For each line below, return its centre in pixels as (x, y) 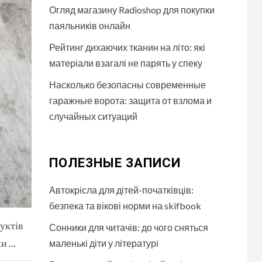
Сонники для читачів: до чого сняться (128, 227)
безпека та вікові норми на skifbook (125, 206)
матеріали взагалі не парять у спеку (125, 63)
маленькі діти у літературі (104, 243)
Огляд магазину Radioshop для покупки (132, 10)
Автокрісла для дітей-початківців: (121, 190)
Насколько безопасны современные (127, 85)
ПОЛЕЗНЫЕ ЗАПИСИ (115, 163)
